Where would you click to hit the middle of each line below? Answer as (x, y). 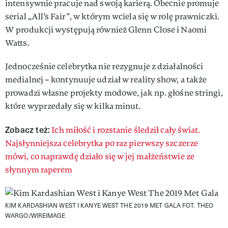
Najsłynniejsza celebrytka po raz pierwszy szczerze (102, 143)
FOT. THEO (198, 205)
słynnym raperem (39, 169)
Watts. (17, 43)
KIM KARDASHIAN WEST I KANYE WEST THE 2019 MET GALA (94, 205)
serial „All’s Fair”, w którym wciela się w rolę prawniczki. (112, 16)
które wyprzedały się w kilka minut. (73, 106)
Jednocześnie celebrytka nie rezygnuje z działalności (104, 66)
